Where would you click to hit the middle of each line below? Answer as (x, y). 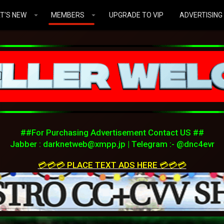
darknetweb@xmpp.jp (84, 144)
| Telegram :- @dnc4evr (170, 144)
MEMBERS (67, 15)
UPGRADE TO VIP (136, 15)
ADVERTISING (201, 15)
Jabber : (26, 144)
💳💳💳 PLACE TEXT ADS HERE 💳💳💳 (112, 165)
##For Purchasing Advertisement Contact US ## (112, 132)
